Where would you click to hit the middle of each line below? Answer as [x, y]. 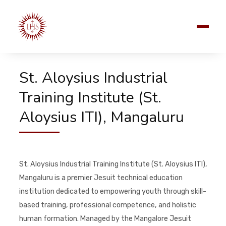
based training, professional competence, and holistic [107, 205]
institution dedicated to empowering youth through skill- [112, 191]
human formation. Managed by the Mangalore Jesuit [105, 219]
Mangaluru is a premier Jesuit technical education [101, 178]
